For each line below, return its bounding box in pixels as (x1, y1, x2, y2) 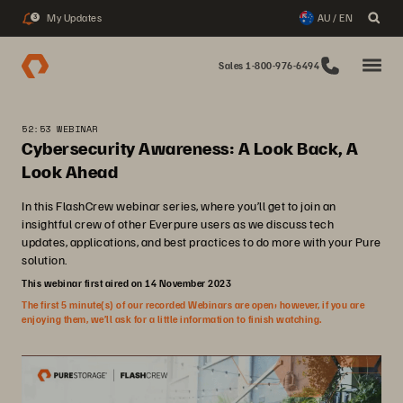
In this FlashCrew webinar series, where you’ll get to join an (22, 198, 336, 213)
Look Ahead (22, 159, 118, 183)
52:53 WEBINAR (22, 122, 98, 136)
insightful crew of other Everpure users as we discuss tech (22, 216, 334, 231)
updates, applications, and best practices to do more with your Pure (22, 234, 381, 249)
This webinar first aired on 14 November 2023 (22, 277, 231, 289)
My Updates (47, 11, 102, 24)
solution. (22, 252, 67, 267)
